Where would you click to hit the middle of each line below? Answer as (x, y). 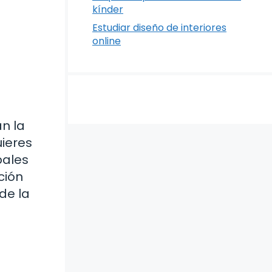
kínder (108, 9)
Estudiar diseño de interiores (159, 28)
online (107, 41)
